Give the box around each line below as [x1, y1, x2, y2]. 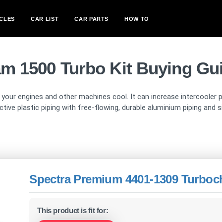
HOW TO [124, 15, 150, 22]
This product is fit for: [37, 206, 109, 215]
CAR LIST [30, 15, 59, 22]
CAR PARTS [74, 15, 109, 22]
